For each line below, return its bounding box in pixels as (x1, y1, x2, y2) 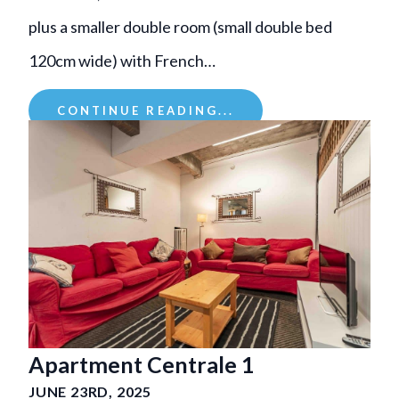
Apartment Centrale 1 (28, 350, 255, 378)
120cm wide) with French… (28, 50, 216, 70)
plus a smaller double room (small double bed (28, 16, 332, 37)
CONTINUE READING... (57, 102, 234, 118)
